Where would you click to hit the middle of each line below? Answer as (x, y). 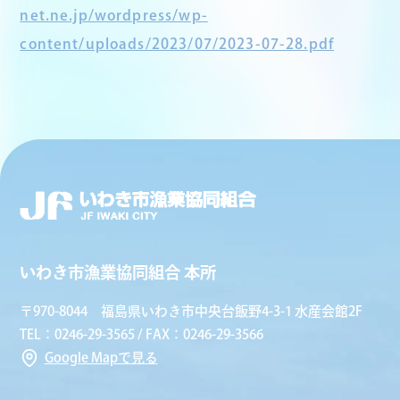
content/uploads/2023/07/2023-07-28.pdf (177, 43)
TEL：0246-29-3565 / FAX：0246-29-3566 (142, 335)
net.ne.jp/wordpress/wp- (114, 15)
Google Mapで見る (101, 358)
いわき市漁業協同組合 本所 (118, 273)
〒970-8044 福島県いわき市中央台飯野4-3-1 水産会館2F (192, 312)
